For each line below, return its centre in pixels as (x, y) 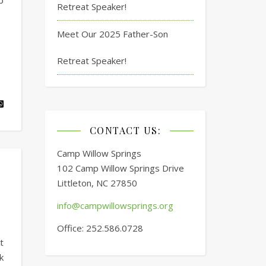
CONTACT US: (125, 130)
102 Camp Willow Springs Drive (121, 168)
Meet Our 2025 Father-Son (113, 34)
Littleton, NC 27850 (97, 183)
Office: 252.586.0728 (100, 228)
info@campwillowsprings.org (115, 205)
